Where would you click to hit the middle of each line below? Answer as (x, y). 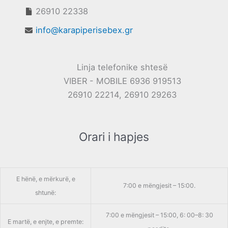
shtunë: (46, 193)
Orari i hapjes (114, 137)
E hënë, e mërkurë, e (46, 179)
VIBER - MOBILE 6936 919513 (122, 81)
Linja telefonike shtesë (122, 67)
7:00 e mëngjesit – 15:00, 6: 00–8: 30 (159, 215)
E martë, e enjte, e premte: (46, 222)
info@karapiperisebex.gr (84, 30)
